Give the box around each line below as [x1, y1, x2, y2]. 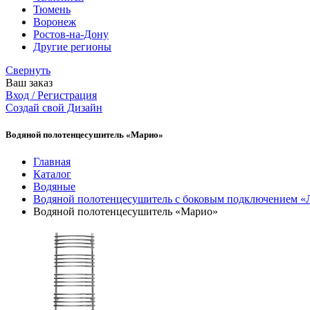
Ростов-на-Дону [33, 28, 109, 40]
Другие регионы [33, 41, 111, 53]
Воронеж [33, 16, 76, 28]
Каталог [33, 168, 71, 181]
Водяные [33, 181, 75, 193]
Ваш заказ [6, 77, 53, 89]
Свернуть [6, 64, 51, 76]
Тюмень [33, 3, 71, 15]
